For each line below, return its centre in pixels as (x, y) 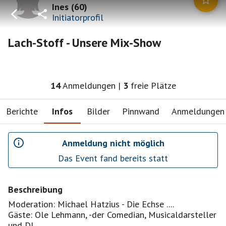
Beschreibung (35, 189)
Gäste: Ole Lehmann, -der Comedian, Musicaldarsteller (112, 215)
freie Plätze (153, 86)
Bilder (98, 111)
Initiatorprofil (78, 17)
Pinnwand (141, 111)
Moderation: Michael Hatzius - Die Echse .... (91, 204)
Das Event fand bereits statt (113, 158)
